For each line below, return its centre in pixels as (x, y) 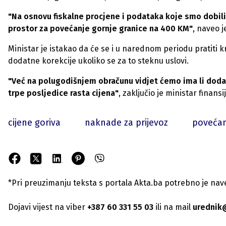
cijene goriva (34, 123)
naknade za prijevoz (126, 123)
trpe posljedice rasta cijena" (63, 93)
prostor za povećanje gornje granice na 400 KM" (100, 29)
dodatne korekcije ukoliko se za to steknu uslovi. (98, 61)
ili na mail (172, 207)
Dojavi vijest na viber (47, 207)
